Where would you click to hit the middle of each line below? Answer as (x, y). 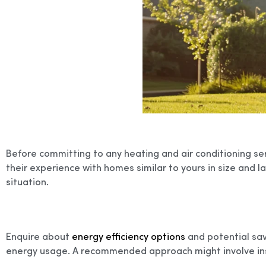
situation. (27, 181)
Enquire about (39, 236)
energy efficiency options (129, 236)
